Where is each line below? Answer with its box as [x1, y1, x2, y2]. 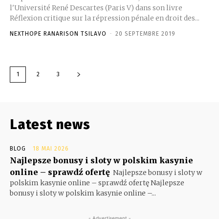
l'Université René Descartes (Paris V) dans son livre [10, 3, 182, 12]
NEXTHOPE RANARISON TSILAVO [10, 30, 107, 37]
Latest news [10, 116, 90, 132]
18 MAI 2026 [33, 145, 69, 152]
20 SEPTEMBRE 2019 [115, 30, 175, 37]
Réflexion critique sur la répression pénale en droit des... [10, 13, 199, 22]
